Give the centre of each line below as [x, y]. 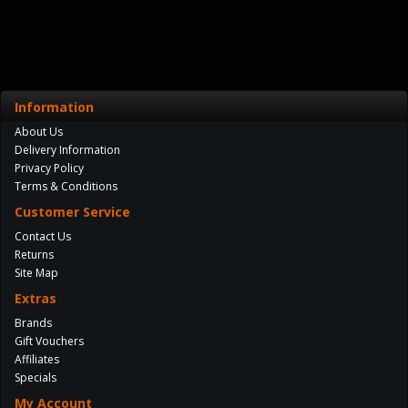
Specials [36, 377]
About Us [39, 132]
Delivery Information [67, 150]
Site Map [36, 273]
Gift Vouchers [49, 341]
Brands [33, 323]
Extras [36, 298]
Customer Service [72, 212]
